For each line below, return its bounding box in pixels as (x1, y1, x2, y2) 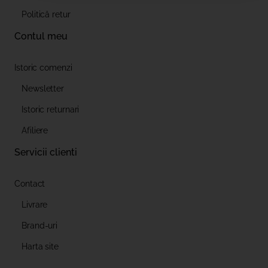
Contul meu (14, 31, 68, 42)
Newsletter (22, 84, 64, 94)
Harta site (22, 242, 59, 252)
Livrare (22, 200, 48, 210)
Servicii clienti (14, 147, 77, 159)
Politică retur (22, 10, 71, 20)
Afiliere (22, 126, 48, 136)
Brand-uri (22, 221, 58, 231)
